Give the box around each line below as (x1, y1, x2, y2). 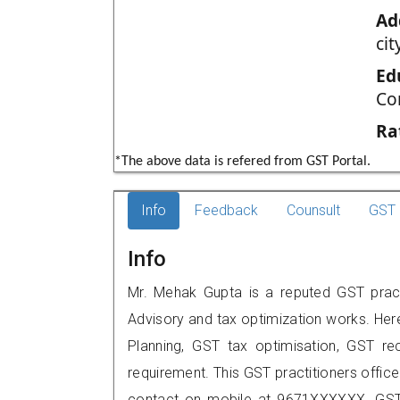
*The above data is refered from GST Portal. (114, 154, 371, 169)
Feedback (195, 202, 258, 219)
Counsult (287, 202, 340, 219)
